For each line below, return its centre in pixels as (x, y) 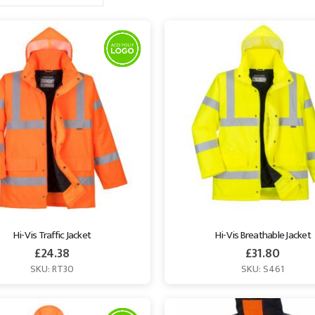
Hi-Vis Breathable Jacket (263, 235)
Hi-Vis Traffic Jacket (52, 235)
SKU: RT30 (52, 269)
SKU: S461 (263, 269)
